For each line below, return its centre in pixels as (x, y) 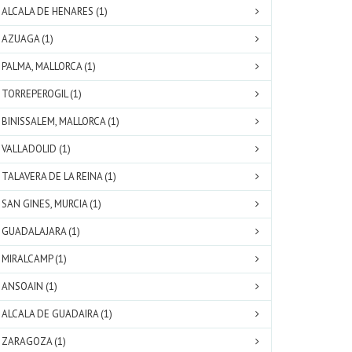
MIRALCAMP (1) (34, 259)
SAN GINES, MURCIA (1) (51, 204)
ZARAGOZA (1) (34, 341)
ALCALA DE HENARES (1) (55, 11)
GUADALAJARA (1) (41, 231)
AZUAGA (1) (27, 39)
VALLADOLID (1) (36, 149)
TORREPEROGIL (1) (42, 94)
